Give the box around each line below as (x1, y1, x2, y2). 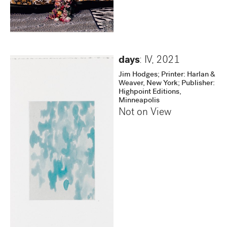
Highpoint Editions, (119, 88, 181, 97)
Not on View (119, 108, 171, 119)
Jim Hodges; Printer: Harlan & (119, 71, 215, 80)
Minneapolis (119, 97, 160, 105)
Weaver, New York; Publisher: (119, 80, 215, 88)
